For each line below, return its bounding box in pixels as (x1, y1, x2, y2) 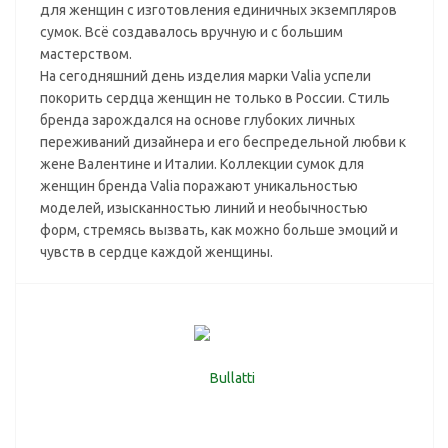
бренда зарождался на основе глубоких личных (40, 112, 355, 128)
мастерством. (40, 46, 132, 62)
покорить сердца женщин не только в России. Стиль (40, 90, 390, 106)
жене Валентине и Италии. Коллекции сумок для (40, 156, 364, 172)
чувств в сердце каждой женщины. (40, 244, 273, 260)
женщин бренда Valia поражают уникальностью (40, 178, 358, 194)
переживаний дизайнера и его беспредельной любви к (40, 134, 406, 150)
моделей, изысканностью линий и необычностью (40, 200, 368, 216)
